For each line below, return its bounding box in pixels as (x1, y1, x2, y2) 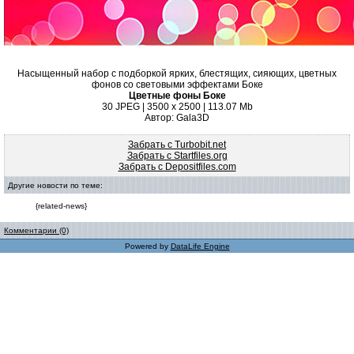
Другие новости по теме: (8, 181, 103, 190)
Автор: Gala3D (145, 112, 209, 123)
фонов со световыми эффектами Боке (91, 79, 263, 90)
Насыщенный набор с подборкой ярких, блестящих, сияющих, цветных (17, 68, 337, 79)
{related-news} (36, 201, 87, 210)
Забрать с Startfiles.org (126, 150, 228, 161)
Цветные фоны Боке (128, 90, 226, 101)
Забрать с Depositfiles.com (118, 161, 236, 172)
